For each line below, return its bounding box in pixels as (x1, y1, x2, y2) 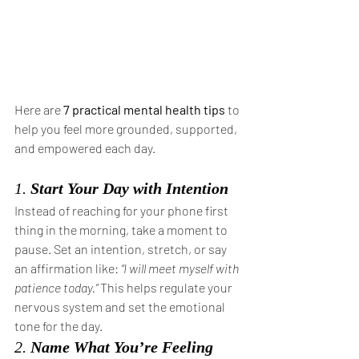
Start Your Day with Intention (30, 179, 228, 197)
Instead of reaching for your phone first (14, 203, 231, 218)
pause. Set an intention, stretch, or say (14, 241, 229, 256)
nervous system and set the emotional (14, 299, 228, 314)
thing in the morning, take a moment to (14, 222, 230, 237)
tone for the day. (14, 318, 103, 333)
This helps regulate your (98, 280, 235, 295)
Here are (14, 102, 63, 117)
